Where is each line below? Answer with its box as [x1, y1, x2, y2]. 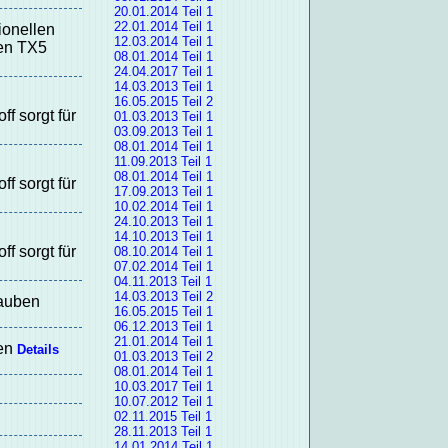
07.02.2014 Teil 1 [113, 259, 213, 275]
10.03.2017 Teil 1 [113, 379, 213, 395]
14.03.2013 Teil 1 [113, 79, 213, 95]
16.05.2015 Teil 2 [113, 94, 213, 110]
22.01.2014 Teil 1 [113, 19, 213, 35]
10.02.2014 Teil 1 [113, 199, 213, 215]
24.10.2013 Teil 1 [113, 214, 213, 230]
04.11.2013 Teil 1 [113, 274, 212, 290]
